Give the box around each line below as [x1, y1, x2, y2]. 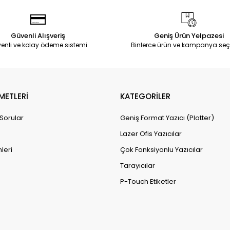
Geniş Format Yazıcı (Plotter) [120, 113, 214, 123]
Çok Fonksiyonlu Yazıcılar [120, 145, 203, 155]
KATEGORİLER [120, 91, 170, 102]
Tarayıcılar [120, 161, 155, 170]
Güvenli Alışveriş [10, 31, 65, 41]
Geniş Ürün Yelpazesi [154, 31, 224, 41]
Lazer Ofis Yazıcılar [120, 129, 182, 139]
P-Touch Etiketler [120, 177, 176, 186]
